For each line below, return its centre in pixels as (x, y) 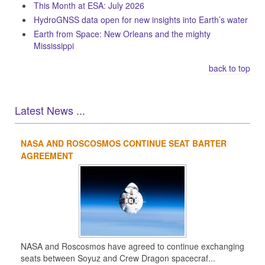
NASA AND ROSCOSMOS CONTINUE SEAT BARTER (124, 143)
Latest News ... (50, 110)
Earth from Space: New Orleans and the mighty (122, 34)
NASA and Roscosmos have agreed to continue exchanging (132, 246)
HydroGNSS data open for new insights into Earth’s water (141, 20)
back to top (230, 68)
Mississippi (54, 46)
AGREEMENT (47, 156)
